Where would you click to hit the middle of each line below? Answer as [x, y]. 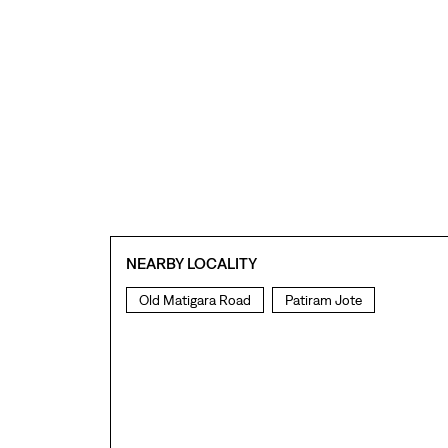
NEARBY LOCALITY [191, 263]
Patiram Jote [323, 300]
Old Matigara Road [194, 300]
